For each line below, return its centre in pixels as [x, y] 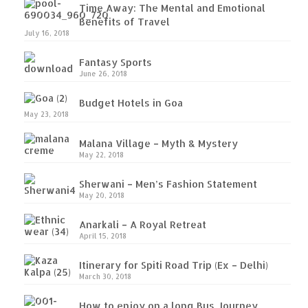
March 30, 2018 [105, 276]
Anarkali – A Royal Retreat [143, 224]
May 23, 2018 [46, 114]
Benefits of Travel [124, 21]
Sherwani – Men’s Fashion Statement [168, 184]
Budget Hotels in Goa [131, 102]
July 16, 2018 [47, 33]
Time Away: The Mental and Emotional [172, 8]
